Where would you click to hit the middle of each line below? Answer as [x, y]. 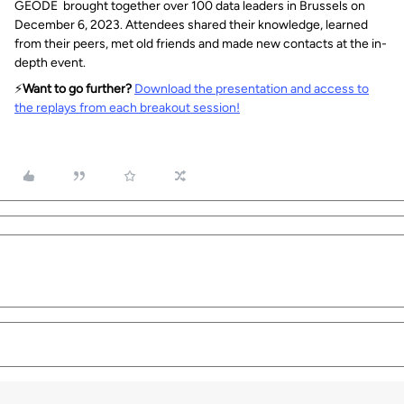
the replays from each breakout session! [127, 108]
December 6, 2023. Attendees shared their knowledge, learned [191, 25]
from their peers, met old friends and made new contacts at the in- [201, 44]
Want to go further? [77, 89]
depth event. [50, 63]
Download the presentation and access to [252, 89]
